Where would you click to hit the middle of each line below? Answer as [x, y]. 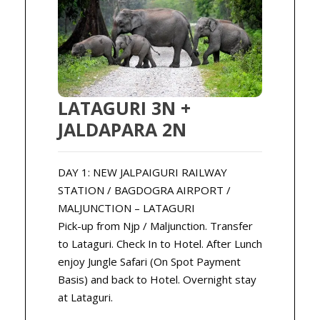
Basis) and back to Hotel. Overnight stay [157, 280]
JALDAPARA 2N [122, 130]
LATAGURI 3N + [124, 108]
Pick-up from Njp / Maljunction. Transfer [155, 226]
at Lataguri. [85, 297]
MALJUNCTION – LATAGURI [126, 208]
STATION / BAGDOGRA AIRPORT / [144, 190]
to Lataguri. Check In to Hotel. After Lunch [160, 244]
